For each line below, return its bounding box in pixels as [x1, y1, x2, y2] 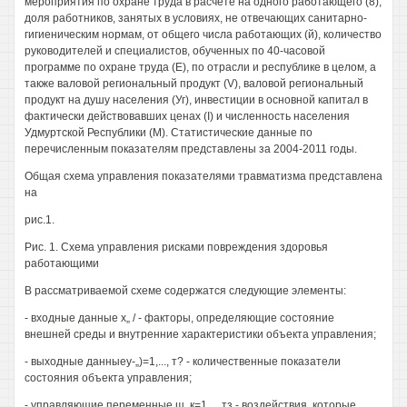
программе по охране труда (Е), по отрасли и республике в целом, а [25, 61, 376, 74]
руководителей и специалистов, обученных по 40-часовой [25, 45, 325, 57]
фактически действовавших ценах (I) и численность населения [25, 110, 350, 123]
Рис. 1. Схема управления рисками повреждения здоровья [25, 241, 328, 253]
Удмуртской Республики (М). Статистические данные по [25, 126, 313, 139]
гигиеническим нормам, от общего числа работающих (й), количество [25, 28, 382, 41]
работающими [25, 257, 99, 270]
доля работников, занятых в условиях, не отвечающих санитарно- [25, 12, 367, 25]
